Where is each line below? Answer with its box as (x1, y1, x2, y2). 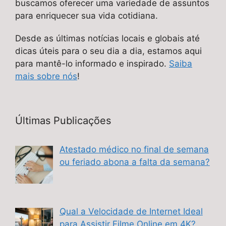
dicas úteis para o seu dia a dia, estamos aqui (15, 46, 202, 56)
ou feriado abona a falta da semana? (59, 157, 210, 167)
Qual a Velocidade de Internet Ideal (59, 206, 203, 217)
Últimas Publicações (15, 115, 111, 127)
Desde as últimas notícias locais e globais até (15, 33, 200, 44)
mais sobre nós (15, 71, 77, 82)
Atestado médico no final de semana (59, 144, 209, 155)
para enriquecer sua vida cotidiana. (15, 11, 158, 21)
